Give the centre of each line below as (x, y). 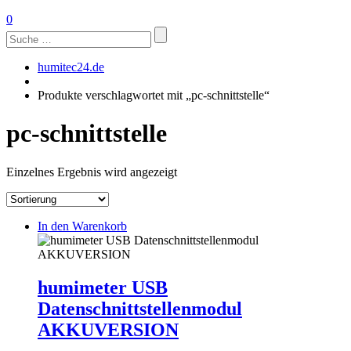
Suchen (24, 33)
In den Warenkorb (82, 226)
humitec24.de (71, 67)
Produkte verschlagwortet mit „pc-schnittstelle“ (154, 95)
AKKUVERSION (108, 329)
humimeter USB (103, 287)
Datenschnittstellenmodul (140, 308)
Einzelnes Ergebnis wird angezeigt (92, 172)
